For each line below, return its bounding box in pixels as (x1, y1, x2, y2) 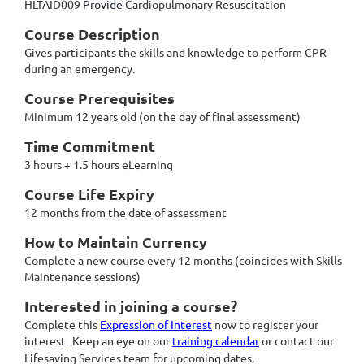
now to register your (212, 317, 318, 332)
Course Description (24, 24, 160, 44)
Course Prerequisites (24, 89, 175, 108)
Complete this (24, 317, 100, 332)
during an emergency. (24, 61, 135, 76)
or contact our (262, 333, 334, 349)
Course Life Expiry (24, 184, 154, 204)
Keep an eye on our (72, 333, 170, 349)
